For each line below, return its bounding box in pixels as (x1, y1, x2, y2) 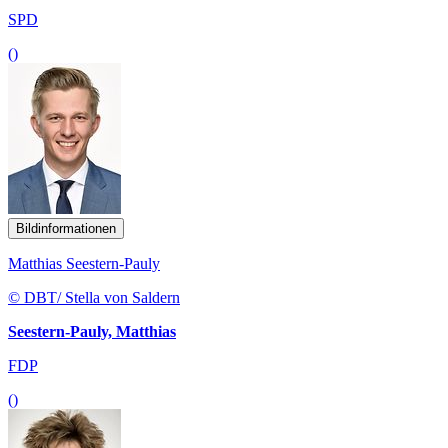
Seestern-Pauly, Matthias (8, 322, 176, 340)
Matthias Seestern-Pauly (8, 254, 160, 272)
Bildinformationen (16, 220, 116, 236)
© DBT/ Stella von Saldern (8, 288, 180, 306)
